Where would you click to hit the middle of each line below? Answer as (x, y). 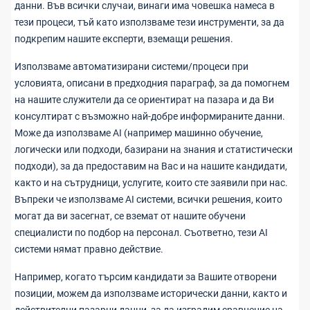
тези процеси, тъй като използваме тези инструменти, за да (149, 22)
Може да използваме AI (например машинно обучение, (139, 133)
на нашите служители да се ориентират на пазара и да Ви (144, 100)
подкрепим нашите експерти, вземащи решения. (124, 39)
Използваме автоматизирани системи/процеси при (131, 66)
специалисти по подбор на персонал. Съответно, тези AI (141, 232)
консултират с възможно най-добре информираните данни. (150, 116)
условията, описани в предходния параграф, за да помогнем (152, 83)
